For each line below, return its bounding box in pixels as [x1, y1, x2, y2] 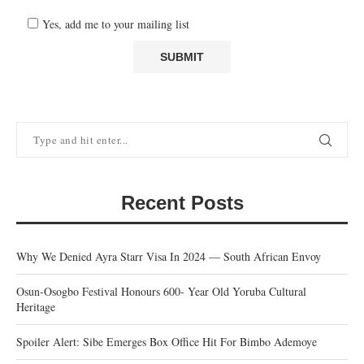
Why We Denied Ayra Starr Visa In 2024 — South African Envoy [16, 248, 321, 264]
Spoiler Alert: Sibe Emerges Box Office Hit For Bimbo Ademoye [16, 333, 317, 349]
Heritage [16, 298, 55, 314]
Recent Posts [120, 191, 244, 214]
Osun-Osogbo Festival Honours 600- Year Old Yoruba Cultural [16, 283, 306, 299]
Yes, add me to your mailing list [38, 15, 189, 32]
